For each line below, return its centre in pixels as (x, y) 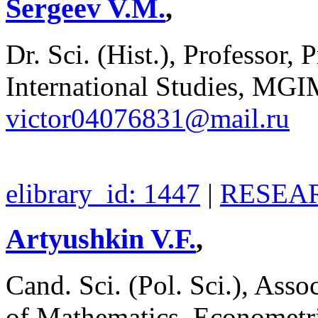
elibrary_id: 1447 (103, 193)
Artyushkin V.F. (101, 239)
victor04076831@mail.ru (148, 118)
